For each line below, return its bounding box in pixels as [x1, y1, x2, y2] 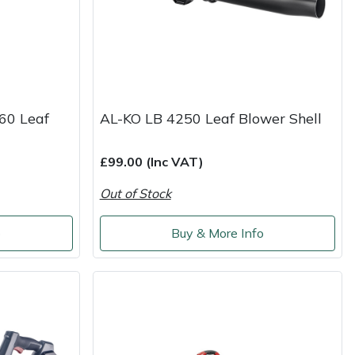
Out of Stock [99, 185, 171, 201]
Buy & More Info [170, 225, 264, 242]
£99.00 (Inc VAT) [99, 153, 204, 170]
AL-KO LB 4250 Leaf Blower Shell [99, 109, 322, 127]
